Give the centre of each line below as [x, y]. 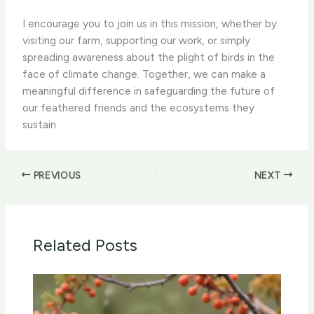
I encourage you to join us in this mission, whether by [150, 24]
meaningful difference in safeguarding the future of [149, 91]
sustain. [41, 125]
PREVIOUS [56, 175]
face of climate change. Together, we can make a [144, 74]
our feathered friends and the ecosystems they [139, 108]
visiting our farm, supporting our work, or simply [137, 41]
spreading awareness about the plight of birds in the [149, 57]
